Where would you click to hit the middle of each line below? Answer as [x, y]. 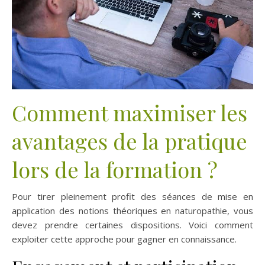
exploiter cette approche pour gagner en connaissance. [124, 239]
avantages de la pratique [130, 140]
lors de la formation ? [115, 169]
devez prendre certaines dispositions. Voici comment [132, 224]
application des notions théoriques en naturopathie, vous [132, 210]
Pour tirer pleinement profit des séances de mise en [132, 196]
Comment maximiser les [130, 112]
